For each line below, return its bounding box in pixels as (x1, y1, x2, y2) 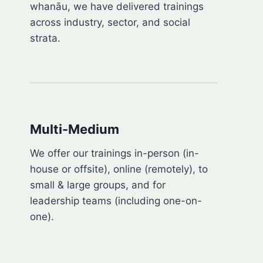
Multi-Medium (30, 122, 119, 137)
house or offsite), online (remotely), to (30, 163, 208, 176)
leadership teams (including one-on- (30, 195, 202, 207)
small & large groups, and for (30, 179, 166, 191)
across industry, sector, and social (30, 16, 190, 29)
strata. (30, 32, 60, 45)
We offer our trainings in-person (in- (30, 147, 199, 160)
